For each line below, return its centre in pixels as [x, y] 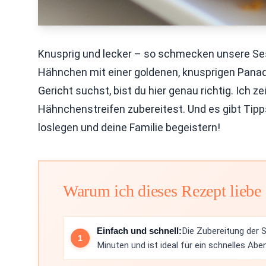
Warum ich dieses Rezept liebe [162, 191]
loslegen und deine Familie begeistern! [129, 127]
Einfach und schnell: [139, 231]
